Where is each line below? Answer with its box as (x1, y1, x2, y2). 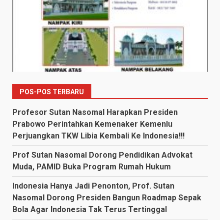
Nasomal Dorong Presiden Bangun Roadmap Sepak (12, 192, 201, 202)
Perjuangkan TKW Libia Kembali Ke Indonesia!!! (12, 131, 185, 140)
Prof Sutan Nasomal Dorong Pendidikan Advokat (12, 150, 192, 160)
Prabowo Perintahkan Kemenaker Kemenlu (12, 119, 172, 129)
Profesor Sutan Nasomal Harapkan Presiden (12, 107, 178, 117)
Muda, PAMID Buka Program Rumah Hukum (12, 162, 171, 171)
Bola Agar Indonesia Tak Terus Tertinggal (12, 204, 167, 214)
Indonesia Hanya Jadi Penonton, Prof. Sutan (12, 181, 174, 191)
